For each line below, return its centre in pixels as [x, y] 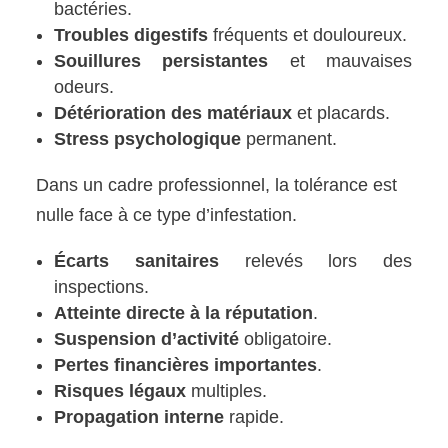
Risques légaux [120, 390]
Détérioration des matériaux [173, 112]
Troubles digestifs [131, 34]
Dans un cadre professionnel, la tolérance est [217, 184]
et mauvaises [340, 60]
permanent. [289, 138]
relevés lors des [315, 260]
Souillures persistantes [161, 60]
